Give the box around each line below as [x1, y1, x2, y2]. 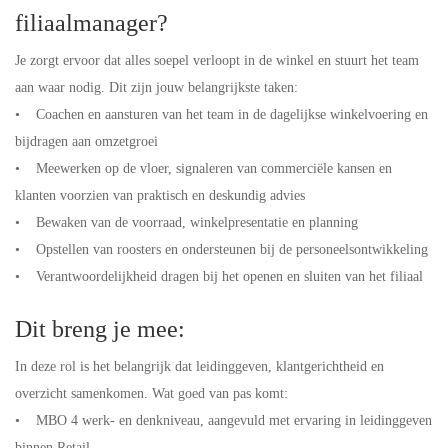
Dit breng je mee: [15, 316, 191, 342]
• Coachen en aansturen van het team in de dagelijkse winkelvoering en [15, 107, 428, 122]
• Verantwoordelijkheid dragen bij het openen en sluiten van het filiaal [15, 269, 427, 284]
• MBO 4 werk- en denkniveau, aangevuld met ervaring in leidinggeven [15, 413, 432, 428]
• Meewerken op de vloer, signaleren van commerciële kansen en [15, 161, 392, 176]
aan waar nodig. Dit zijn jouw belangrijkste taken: [15, 80, 302, 95]
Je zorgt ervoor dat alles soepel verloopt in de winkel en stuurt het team [15, 53, 419, 68]
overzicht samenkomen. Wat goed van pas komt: [15, 386, 292, 401]
